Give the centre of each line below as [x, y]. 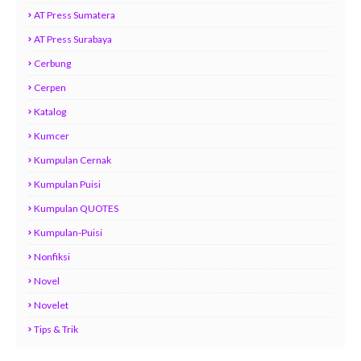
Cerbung [52, 63]
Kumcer [52, 136]
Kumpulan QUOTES [76, 208]
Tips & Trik [56, 329]
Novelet [51, 305]
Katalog [50, 112]
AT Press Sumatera [75, 15]
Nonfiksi [52, 257]
